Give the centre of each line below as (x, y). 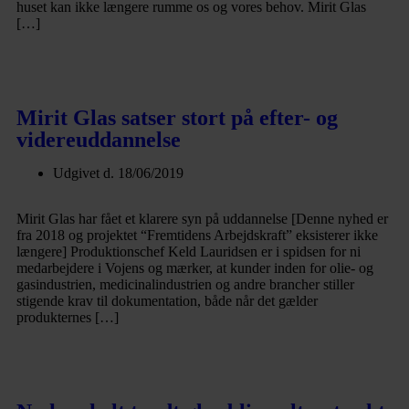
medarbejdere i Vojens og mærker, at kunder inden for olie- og (195, 268)
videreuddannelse (99, 140)
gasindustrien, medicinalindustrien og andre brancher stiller (185, 284)
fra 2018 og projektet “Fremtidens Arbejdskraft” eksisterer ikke (197, 235)
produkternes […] (68, 317)
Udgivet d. (85, 173)
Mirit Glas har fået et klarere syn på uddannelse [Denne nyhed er (202, 219)
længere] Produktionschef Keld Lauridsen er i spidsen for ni (189, 252)
